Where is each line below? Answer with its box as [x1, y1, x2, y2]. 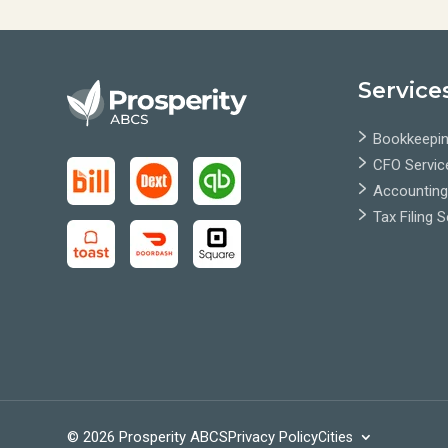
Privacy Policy [228, 427, 319, 446]
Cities [318, 428, 354, 445]
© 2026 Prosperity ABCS [67, 427, 229, 446]
